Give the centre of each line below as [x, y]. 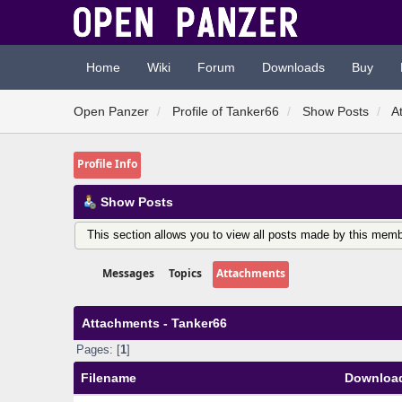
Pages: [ [98, 350]
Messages [129, 273]
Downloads [293, 67]
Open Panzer [112, 111]
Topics [186, 273]
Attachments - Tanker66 [155, 323]
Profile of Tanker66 [226, 111]
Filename [109, 377]
